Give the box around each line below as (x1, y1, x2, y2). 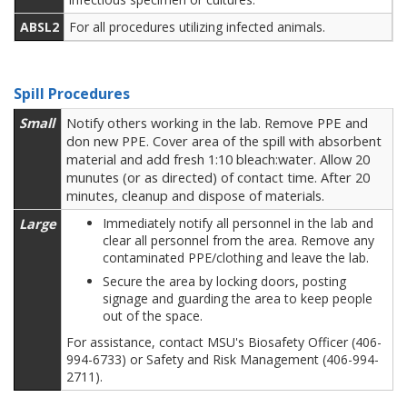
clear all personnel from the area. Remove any (103, 232, 374, 249)
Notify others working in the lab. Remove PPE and (66, 114, 368, 132)
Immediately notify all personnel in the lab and (103, 214, 373, 232)
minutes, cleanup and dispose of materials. (66, 186, 324, 204)
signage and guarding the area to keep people (103, 290, 372, 307)
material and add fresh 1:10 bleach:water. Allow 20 (66, 150, 370, 168)
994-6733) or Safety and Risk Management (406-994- (66, 351, 379, 368)
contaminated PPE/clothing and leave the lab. (103, 249, 372, 266)
